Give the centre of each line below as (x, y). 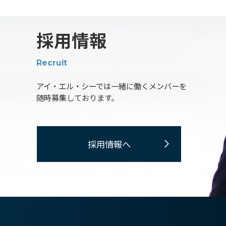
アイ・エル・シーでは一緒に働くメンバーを (111, 86)
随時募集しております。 (77, 98)
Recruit (52, 63)
